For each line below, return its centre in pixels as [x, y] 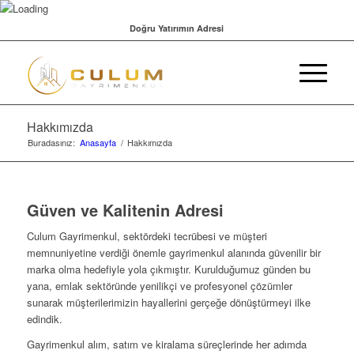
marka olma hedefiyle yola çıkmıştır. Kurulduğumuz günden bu [168, 269]
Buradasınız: [51, 142]
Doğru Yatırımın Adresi [177, 28]
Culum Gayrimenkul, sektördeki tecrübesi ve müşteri [147, 236]
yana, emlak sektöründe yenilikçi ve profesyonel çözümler [159, 286]
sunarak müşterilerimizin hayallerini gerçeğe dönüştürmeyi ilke [168, 303]
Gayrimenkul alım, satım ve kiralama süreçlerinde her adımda [166, 345]
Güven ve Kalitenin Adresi [125, 210]
